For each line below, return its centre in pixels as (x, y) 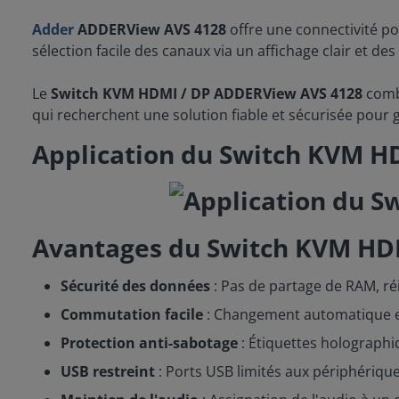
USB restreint (108, 371)
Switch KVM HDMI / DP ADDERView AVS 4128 (207, 94)
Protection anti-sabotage (149, 342)
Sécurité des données (135, 285)
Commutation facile (132, 314)
